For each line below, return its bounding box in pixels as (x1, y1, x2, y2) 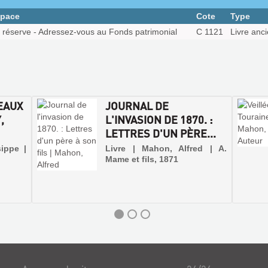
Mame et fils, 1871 (105, 154, 179, 164)
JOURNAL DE (105, 99, 169, 112)
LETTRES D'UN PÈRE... (105, 126, 217, 140)
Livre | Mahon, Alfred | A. (105, 144, 227, 153)
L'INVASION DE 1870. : (105, 112, 213, 126)
